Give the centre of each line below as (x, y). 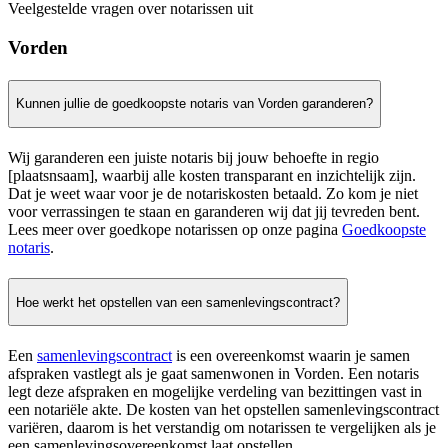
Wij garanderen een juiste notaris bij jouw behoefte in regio (193, 158)
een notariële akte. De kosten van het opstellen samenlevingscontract (223, 410)
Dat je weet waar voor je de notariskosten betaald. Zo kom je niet (213, 194)
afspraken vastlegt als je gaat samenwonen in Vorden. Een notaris (213, 374)
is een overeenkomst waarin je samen (291, 356)
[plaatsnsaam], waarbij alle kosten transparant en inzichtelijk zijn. (212, 176)
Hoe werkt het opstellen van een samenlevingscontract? (178, 302)
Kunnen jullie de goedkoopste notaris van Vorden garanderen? (194, 104)
